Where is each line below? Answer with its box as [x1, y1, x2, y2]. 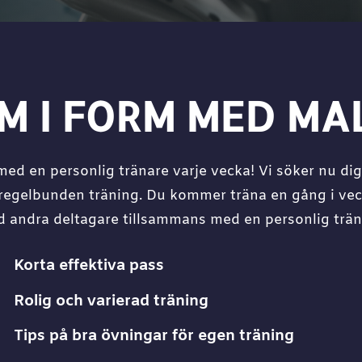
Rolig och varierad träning [13, 291, 208, 313]
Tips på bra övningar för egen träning [13, 326, 294, 347]
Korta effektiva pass [13, 255, 164, 276]
